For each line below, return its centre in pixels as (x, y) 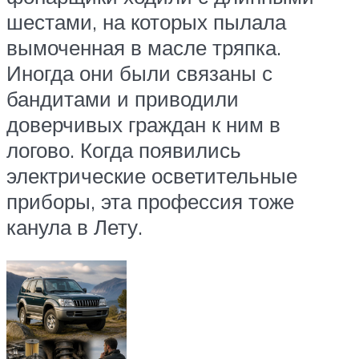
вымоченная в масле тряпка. (144, 48)
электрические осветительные (152, 176)
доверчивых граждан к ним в (143, 125)
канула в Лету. (75, 227)
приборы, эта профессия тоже (150, 202)
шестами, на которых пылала (146, 22)
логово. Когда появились (124, 150)
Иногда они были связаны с (139, 73)
